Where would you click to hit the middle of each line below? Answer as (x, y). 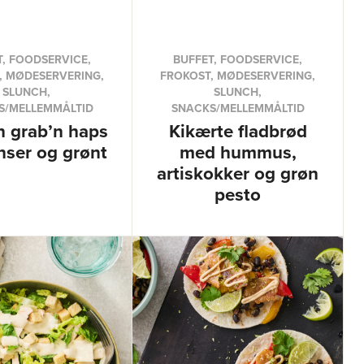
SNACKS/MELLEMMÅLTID (238, 108)
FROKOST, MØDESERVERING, (238, 76)
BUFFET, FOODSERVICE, (238, 59)
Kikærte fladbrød (238, 131)
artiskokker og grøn (238, 173)
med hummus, (238, 152)
